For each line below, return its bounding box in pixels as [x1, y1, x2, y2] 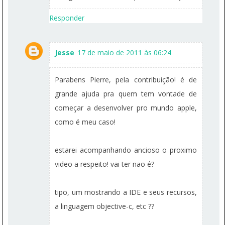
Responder [49, 13, 84, 23]
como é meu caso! [55, 117, 116, 127]
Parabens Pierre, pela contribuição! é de [55, 75, 197, 84]
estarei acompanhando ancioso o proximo [55, 145, 197, 155]
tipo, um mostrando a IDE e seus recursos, [55, 187, 197, 197]
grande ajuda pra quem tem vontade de [55, 89, 197, 98]
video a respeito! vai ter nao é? [55, 159, 154, 169]
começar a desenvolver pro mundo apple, [55, 103, 197, 113]
